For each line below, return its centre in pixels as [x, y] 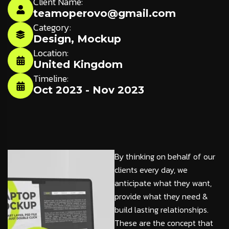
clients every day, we [151, 170]
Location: [51, 53]
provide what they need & [161, 197]
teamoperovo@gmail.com [105, 14]
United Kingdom [78, 65]
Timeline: [51, 79]
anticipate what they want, [163, 183]
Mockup [99, 39]
